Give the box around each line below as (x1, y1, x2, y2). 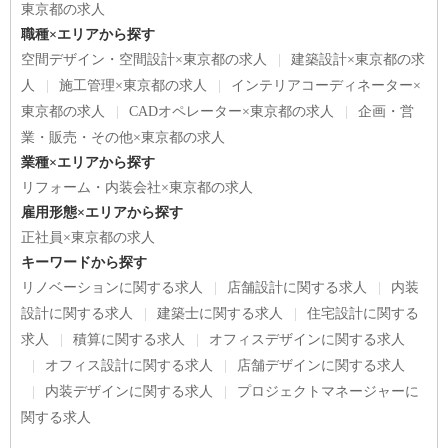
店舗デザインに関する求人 (237, 358, 405, 373)
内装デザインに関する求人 (45, 384, 213, 399)
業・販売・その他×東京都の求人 (21, 130, 225, 145)
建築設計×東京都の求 (291, 52, 425, 67)
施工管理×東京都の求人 (59, 78, 207, 93)
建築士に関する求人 (157, 306, 283, 321)
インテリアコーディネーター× (231, 78, 421, 93)
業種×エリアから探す (21, 155, 155, 170)
